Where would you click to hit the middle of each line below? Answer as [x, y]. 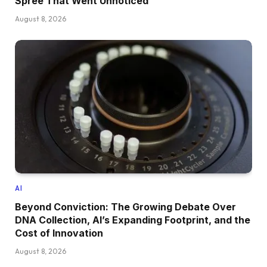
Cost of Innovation [59, 233]
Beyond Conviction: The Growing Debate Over [125, 207]
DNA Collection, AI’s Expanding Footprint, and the [133, 220]
